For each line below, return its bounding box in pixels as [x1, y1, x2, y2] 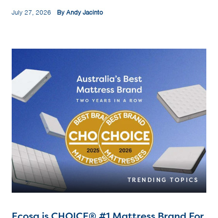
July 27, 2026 [12, 8, 57, 17]
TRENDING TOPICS [127, 176, 199, 184]
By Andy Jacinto [57, 8, 103, 17]
